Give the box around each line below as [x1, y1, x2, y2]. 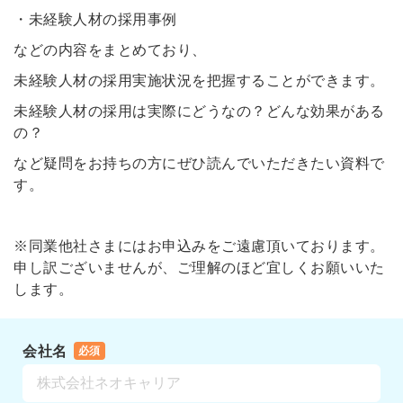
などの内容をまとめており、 [13, 42, 207, 58]
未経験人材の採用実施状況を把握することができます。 [13, 73, 385, 89]
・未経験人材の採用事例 [13, 12, 177, 28]
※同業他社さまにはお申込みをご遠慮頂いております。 [13, 238, 385, 255]
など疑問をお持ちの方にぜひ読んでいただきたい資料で [13, 156, 385, 172]
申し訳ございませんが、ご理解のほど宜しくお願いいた [13, 260, 385, 276]
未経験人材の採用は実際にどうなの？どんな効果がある [13, 103, 385, 120]
